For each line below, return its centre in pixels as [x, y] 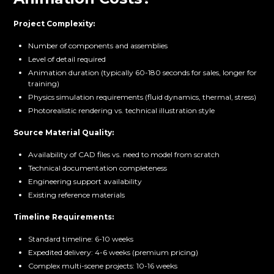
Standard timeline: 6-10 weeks [81, 239]
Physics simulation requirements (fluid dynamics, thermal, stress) [143, 97]
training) [44, 84]
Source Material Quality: [64, 133]
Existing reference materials [77, 195]
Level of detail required [67, 59]
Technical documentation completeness [98, 168]
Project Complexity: [54, 24]
